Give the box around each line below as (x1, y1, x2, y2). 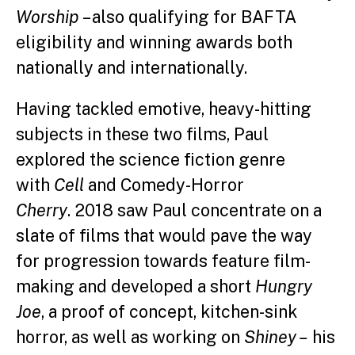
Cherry (16, 200, 67, 220)
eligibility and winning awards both (16, 32, 292, 52)
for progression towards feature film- (16, 250, 311, 271)
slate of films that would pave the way (16, 225, 312, 246)
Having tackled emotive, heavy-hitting (16, 98, 311, 119)
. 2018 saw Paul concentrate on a (67, 200, 322, 220)
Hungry (255, 276, 312, 296)
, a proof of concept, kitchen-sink (41, 301, 297, 322)
